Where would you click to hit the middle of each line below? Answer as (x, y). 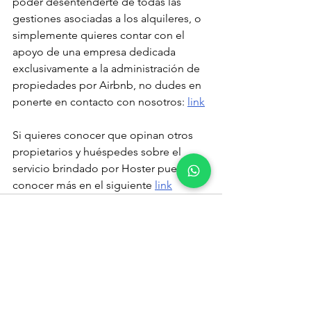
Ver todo (203, 296)
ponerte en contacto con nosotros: (100, 102)
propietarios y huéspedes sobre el (98, 152)
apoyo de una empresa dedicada (95, 52)
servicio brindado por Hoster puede (103, 169)
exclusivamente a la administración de (108, 69)
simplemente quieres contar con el (100, 35)
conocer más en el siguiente (84, 185)
